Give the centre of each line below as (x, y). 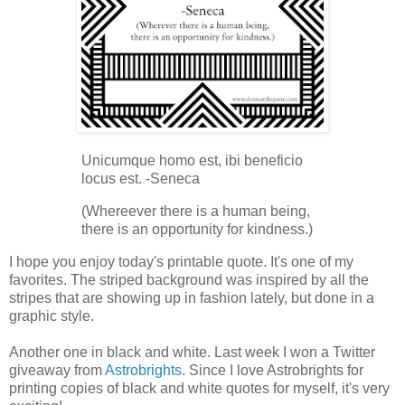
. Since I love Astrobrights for (273, 370)
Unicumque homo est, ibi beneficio (192, 161)
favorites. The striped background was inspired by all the (189, 279)
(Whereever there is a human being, (196, 212)
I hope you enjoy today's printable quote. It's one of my (181, 261)
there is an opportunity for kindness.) (197, 230)
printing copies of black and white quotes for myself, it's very (199, 388)
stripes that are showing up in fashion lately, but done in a (192, 297)
